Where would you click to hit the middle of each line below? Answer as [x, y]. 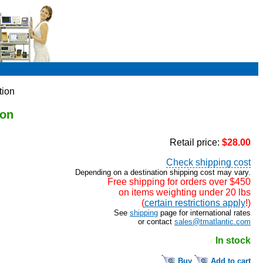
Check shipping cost [208, 162]
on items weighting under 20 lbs [185, 192]
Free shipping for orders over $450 [179, 181]
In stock [233, 240]
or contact [156, 221]
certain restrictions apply [195, 203]
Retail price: [196, 142]
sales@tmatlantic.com [213, 221]
